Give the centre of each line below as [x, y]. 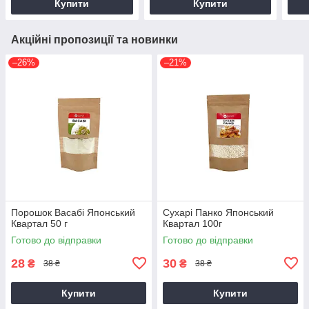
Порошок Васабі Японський [73, 212]
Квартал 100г [192, 223]
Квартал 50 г [39, 223]
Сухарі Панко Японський [218, 212]
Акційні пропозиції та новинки [94, 39]
